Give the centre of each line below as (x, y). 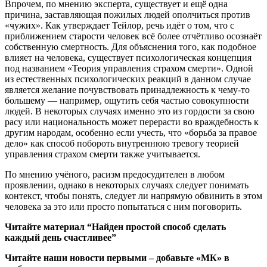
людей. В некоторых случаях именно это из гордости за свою (130, 111)
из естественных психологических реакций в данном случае (128, 79)
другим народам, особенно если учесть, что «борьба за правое (131, 132)
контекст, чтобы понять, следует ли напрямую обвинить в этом (133, 195)
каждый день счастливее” (60, 237)
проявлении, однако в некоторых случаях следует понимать (127, 185)
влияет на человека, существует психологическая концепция (128, 57)
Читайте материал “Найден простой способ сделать (115, 226)
